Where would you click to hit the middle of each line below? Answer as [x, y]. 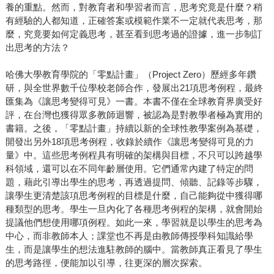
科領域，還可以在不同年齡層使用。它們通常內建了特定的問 [129, 169]
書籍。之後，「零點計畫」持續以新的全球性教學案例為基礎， [134, 128]
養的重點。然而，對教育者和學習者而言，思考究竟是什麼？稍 [134, 7]
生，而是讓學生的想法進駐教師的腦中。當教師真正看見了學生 [134, 250]
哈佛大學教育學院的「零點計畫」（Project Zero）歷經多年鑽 [131, 75]
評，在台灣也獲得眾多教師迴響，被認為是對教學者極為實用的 [134, 115]
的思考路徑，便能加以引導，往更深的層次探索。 [106, 263]
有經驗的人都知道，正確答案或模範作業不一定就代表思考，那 [134, 21]
